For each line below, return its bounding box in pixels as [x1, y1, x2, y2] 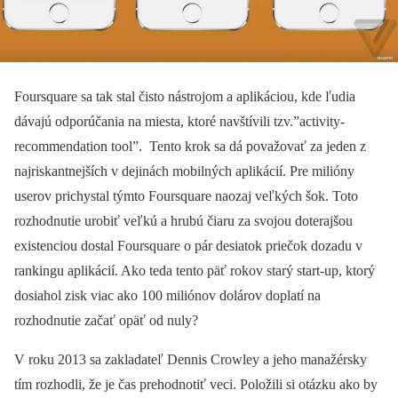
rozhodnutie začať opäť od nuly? [14, 312, 198, 328]
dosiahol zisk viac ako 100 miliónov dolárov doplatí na [14, 287, 321, 303]
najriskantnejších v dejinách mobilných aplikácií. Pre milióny [14, 163, 354, 179]
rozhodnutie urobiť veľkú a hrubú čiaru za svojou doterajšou [14, 212, 353, 228]
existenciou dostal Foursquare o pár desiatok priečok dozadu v [14, 237, 362, 253]
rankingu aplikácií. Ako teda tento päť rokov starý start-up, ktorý [14, 262, 375, 278]
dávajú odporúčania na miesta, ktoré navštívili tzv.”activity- [14, 113, 345, 129]
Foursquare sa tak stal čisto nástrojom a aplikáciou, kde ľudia [14, 88, 355, 104]
